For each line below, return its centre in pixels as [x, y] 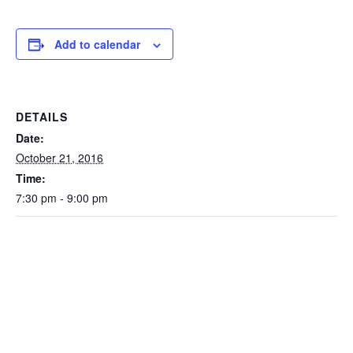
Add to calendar [97, 44]
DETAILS [42, 117]
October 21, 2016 [59, 158]
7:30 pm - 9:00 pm [62, 198]
